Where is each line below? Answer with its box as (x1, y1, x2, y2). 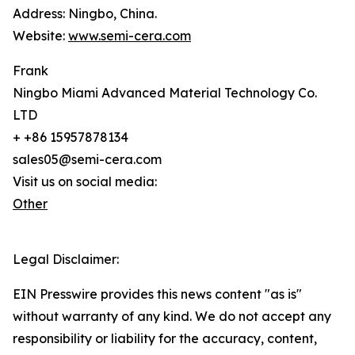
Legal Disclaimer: (13, 251, 119, 268)
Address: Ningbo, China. (13, 6, 157, 22)
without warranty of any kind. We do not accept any (13, 308, 331, 325)
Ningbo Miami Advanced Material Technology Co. (13, 85, 317, 101)
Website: (13, 28, 68, 44)
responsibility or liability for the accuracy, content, (13, 330, 317, 347)
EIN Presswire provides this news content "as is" (13, 286, 302, 303)
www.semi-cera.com (68, 28, 191, 44)
